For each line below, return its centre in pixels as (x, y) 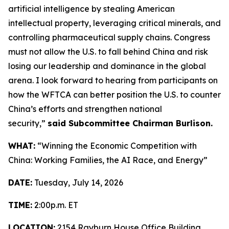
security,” (28, 123)
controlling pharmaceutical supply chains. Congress (109, 37)
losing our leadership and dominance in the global (107, 66)
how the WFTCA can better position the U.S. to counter (114, 95)
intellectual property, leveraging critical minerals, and (114, 23)
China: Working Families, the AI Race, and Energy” (108, 160)
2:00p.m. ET (55, 205)
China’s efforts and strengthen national (85, 109)
